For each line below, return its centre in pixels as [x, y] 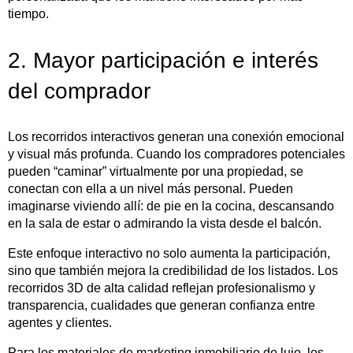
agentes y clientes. [60, 322]
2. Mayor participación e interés [163, 60]
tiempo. [28, 13]
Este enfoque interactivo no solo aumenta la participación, [169, 253]
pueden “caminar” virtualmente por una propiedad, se [156, 171]
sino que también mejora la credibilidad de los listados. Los [173, 270]
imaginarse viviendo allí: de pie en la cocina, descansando [171, 206]
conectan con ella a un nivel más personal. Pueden [150, 188]
